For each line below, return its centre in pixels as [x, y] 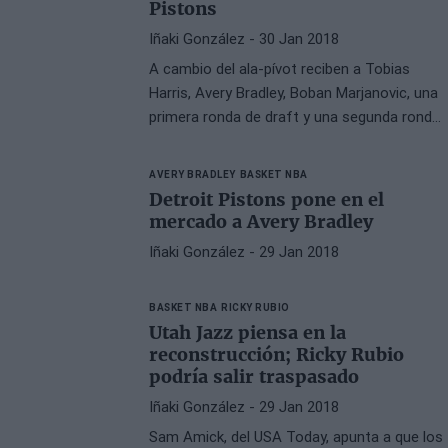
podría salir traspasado [254, 377]
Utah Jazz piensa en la [248, 333]
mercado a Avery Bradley [261, 222]
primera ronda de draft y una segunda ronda [295, 117]
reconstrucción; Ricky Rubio [277, 355]
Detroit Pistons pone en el [267, 200]
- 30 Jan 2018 [292, 39]
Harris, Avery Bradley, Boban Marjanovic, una [294, 93]
